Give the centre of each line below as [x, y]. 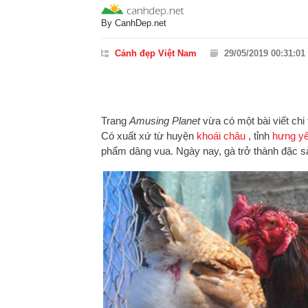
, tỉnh [259, 135]
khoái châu [221, 135]
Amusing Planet [166, 120]
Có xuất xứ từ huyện [149, 135]
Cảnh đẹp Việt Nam [156, 53]
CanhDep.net [141, 23]
